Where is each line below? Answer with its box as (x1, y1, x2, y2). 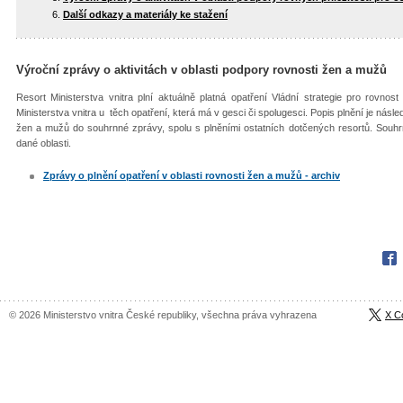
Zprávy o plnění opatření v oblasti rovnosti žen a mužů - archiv (43, 170, 340, 182)
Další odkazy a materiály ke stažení (63, 8, 228, 20)
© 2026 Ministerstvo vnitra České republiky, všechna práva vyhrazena (9, 309, 317, 321)
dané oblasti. (16, 138, 71, 149)
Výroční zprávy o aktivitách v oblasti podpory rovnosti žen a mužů (16, 62, 387, 76)
